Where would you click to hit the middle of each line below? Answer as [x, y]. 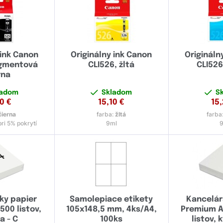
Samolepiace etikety [111, 200]
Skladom [117, 93]
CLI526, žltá [111, 65]
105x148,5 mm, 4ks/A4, [111, 210]
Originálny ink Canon [111, 55]
